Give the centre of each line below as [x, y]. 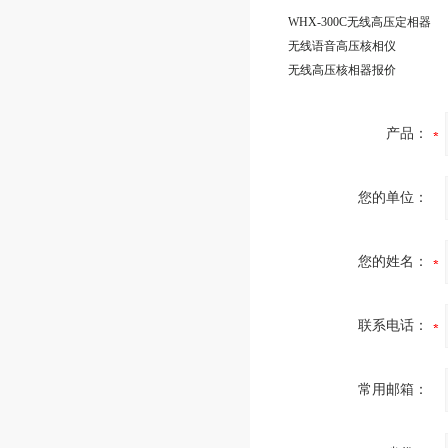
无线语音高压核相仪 [342, 46]
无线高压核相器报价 [342, 70]
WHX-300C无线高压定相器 [359, 22]
